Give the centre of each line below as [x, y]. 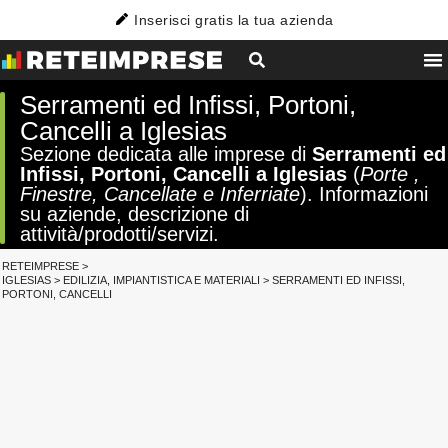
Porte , [390, 174]
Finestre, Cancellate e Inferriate [160, 194]
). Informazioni [364, 194]
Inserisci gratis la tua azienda [234, 20]
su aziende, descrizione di [134, 214]
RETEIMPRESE [40, 266]
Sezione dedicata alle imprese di [166, 154]
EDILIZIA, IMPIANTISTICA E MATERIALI [161, 280]
